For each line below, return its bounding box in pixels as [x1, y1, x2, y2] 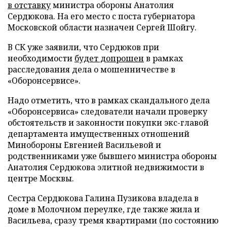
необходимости [8, 53, 74, 64]
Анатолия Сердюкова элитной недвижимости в [8, 162, 204, 173]
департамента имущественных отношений [8, 128, 190, 139]
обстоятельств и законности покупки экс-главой [8, 117, 209, 128]
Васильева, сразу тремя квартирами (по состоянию [8, 215, 218, 226]
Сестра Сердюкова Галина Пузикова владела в [8, 193, 199, 204]
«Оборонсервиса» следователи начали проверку [8, 106, 207, 117]
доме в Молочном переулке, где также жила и [8, 204, 200, 215]
